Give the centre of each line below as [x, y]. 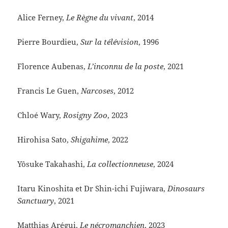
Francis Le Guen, [49, 91]
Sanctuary [36, 201]
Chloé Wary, [40, 115]
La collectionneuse [120, 164]
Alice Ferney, [42, 18]
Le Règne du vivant [100, 18]
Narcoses [97, 91]
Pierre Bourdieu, [49, 42]
